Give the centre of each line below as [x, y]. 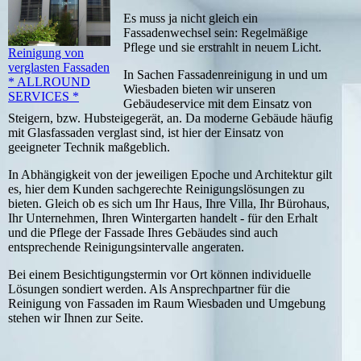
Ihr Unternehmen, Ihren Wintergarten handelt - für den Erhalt [163, 218]
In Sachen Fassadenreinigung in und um [225, 75]
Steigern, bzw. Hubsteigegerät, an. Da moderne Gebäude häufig [170, 118]
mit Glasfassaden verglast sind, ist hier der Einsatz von [146, 133]
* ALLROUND [49, 81]
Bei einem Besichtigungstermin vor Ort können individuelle [160, 275]
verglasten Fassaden [59, 67]
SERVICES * [44, 96]
